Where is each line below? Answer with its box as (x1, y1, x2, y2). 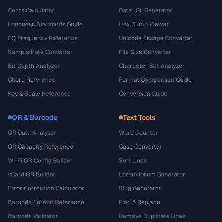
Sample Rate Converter (8, 48, 73, 56)
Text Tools (123, 113, 156, 122)
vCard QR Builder (8, 170, 55, 178)
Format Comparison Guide (119, 76, 192, 84)
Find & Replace (119, 198, 160, 206)
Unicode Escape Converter (119, 34, 193, 42)
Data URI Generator (119, 6, 172, 14)
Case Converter (119, 143, 162, 151)
